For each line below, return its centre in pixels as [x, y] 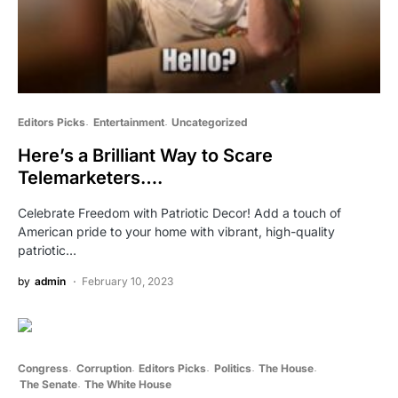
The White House [128, 384]
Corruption [103, 368]
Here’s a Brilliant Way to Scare [145, 155]
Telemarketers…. [90, 177]
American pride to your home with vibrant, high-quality [176, 231]
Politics [232, 368]
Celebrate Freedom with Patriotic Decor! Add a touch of [179, 212]
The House [286, 368]
